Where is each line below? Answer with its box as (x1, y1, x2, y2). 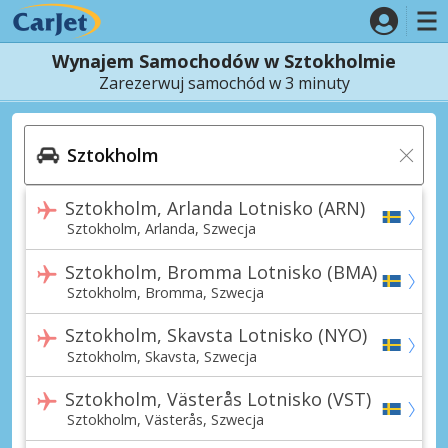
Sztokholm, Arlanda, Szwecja (66, 218, 256, 238)
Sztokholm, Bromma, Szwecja (66, 282, 264, 302)
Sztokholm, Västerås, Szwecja (66, 410, 264, 430)
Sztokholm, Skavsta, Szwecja (66, 346, 257, 366)
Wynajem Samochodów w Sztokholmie (52, 49, 396, 73)
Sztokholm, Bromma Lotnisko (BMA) (64, 259, 377, 284)
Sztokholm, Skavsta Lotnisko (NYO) (64, 323, 367, 348)
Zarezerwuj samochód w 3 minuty (98, 72, 350, 94)
